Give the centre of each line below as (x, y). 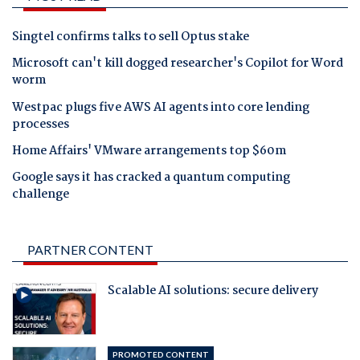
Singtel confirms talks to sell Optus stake (131, 37)
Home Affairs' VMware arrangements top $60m (149, 151)
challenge (41, 195)
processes (41, 124)
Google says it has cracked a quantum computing (151, 178)
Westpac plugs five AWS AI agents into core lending (161, 107)
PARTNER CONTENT (90, 250)
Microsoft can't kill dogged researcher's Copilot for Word (178, 64)
